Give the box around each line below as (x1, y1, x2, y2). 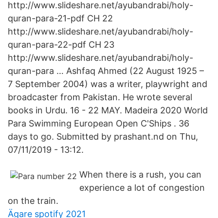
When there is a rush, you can (79, 169, 201, 180)
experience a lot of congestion (79, 182, 205, 193)
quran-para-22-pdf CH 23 (8, 39, 114, 50)
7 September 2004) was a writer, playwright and (8, 79, 207, 89)
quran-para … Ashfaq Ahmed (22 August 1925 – (8, 66, 204, 76)
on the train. (8, 196, 58, 206)
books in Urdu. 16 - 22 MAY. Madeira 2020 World (8, 105, 208, 115)
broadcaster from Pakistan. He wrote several (8, 92, 192, 102)
